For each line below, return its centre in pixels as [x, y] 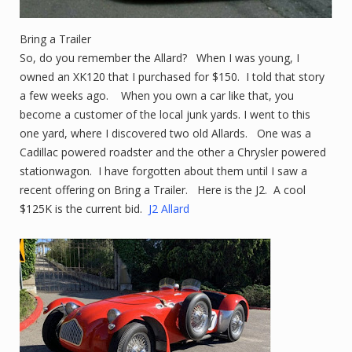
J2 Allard [169, 208]
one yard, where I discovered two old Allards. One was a [165, 133]
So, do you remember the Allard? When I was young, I [159, 57]
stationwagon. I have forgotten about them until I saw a [163, 170]
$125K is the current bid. [84, 208]
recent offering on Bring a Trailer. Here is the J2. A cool [163, 189]
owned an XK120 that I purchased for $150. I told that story [172, 76]
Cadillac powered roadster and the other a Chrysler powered [173, 152]
